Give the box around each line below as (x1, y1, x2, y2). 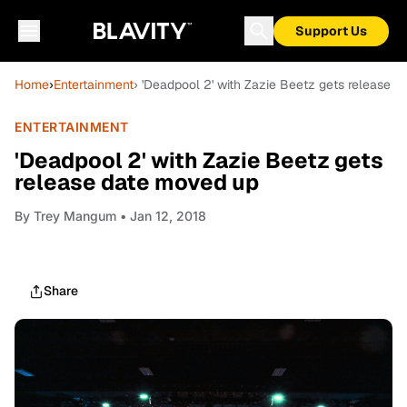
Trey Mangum (34, 208, 116, 223)
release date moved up (15, 168, 259, 196)
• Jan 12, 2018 (116, 208, 206, 223)
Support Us (295, 23, 367, 39)
